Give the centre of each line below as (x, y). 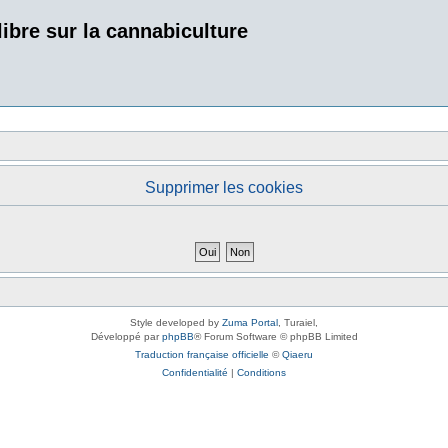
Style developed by (176, 322)
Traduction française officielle (202, 354)
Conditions (261, 372)
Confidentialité (195, 372)
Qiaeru (297, 354)
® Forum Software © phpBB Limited (275, 336)
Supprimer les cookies (224, 187)
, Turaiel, (298, 322)
